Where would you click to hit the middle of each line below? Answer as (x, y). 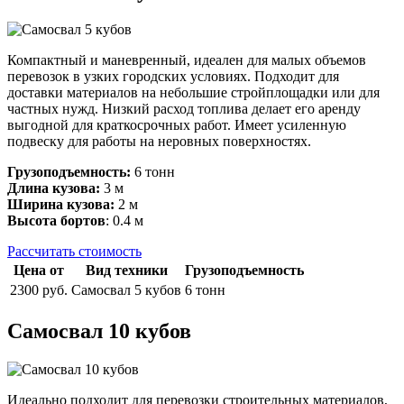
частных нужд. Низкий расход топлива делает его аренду (184, 108)
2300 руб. (39, 289)
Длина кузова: (54, 188)
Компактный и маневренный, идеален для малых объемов (187, 60)
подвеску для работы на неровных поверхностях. (159, 141)
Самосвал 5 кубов (126, 289)
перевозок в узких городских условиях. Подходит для (173, 76)
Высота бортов (56, 220)
